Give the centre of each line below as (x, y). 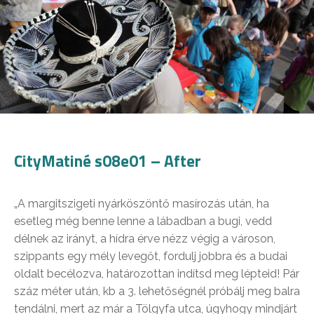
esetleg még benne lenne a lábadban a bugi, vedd (143, 221)
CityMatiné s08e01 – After (108, 161)
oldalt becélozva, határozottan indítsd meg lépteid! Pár (157, 274)
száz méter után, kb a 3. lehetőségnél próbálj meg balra (157, 292)
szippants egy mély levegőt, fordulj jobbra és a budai (151, 257)
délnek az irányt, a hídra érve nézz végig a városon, (145, 239)
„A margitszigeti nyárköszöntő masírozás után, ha (142, 204)
